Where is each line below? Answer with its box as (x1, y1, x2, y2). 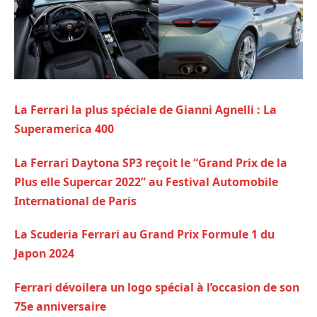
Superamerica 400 (14, 120, 114, 137)
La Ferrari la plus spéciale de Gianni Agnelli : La (14, 101, 277, 117)
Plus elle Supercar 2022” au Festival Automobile (14, 173, 278, 190)
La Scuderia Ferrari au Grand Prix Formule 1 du (14, 226, 275, 243)
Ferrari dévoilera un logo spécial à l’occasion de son (14, 279, 299, 295)
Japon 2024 (14, 246, 74, 262)
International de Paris (14, 192, 137, 209)
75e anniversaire (14, 298, 106, 314)
